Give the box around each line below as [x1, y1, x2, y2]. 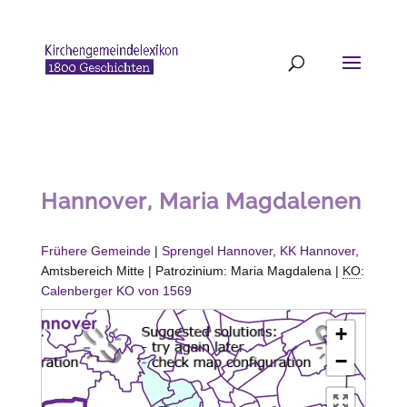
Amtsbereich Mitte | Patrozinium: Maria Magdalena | [40, 263, 342, 278]
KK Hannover [279, 243, 355, 258]
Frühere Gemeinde [40, 243, 151, 258]
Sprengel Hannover [161, 243, 273, 258]
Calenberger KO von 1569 [40, 283, 192, 298]
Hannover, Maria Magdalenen [40, 188, 362, 214]
